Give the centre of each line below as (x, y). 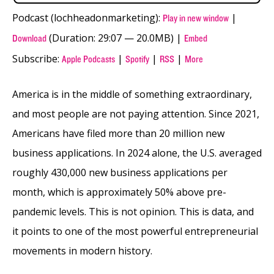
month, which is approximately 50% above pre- (119, 192)
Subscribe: (37, 58)
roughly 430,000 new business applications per (120, 172)
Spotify (137, 59)
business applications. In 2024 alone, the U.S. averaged (137, 153)
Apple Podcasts (88, 59)
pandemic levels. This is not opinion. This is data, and (133, 211)
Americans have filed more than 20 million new (118, 133)
